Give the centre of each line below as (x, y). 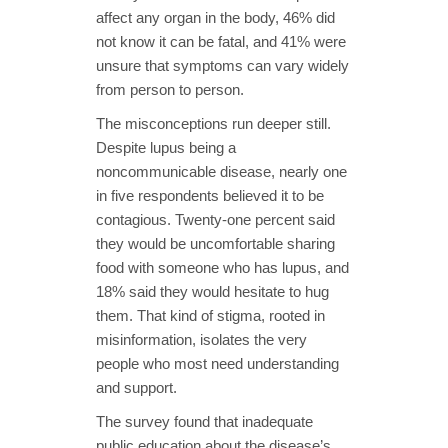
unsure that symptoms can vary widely (222, 65)
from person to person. (170, 89)
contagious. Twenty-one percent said (215, 219)
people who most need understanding (217, 363)
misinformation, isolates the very (201, 339)
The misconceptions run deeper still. (213, 123)
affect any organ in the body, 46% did (215, 17)
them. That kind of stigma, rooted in (210, 315)
